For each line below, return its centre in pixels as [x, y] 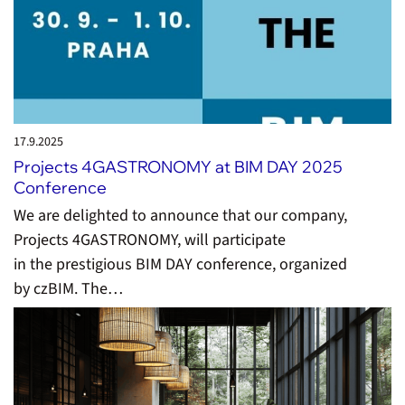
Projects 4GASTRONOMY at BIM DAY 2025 [178, 166]
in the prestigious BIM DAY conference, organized [180, 265]
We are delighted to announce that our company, [180, 216]
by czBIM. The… [68, 289]
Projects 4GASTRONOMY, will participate [150, 240]
